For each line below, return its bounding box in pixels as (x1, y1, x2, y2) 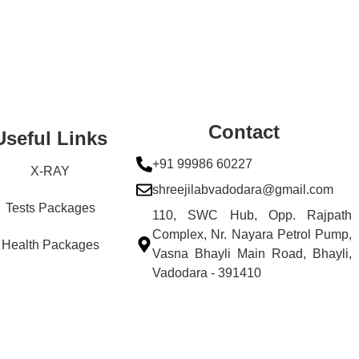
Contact (208, 120, 280, 143)
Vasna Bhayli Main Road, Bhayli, (152, 246, 353, 260)
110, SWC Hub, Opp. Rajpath (152, 208, 353, 222)
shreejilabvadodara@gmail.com (152, 182, 334, 196)
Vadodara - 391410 (152, 265, 262, 280)
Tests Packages (5, 201, 95, 216)
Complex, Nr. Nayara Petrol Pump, (152, 227, 353, 241)
